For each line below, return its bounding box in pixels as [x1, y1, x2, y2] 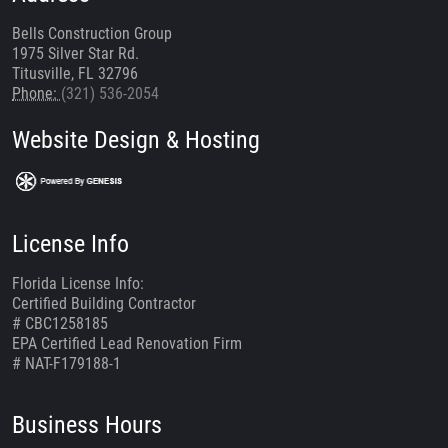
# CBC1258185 [12, 313, 108, 333]
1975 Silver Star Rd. [12, 43, 139, 63]
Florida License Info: [12, 273, 144, 293]
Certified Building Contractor [12, 293, 196, 313]
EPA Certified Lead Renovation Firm [12, 333, 242, 353]
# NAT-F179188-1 [12, 353, 121, 373]
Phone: [12, 83, 61, 103]
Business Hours [12, 410, 162, 439]
